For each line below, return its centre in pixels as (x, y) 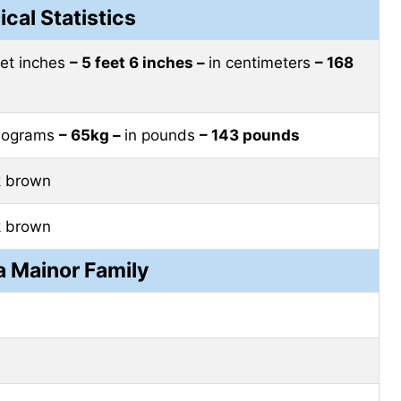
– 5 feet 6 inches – (139, 63)
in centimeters (262, 63)
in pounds (162, 136)
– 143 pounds (250, 136)
